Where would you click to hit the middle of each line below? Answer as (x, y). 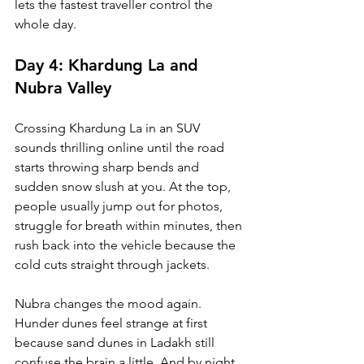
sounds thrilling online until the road (121, 148)
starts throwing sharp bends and (108, 167)
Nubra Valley (63, 88)
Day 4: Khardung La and (109, 65)
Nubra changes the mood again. (110, 304)
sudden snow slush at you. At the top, (124, 187)
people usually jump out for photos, (120, 206)
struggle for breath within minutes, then (130, 226)
